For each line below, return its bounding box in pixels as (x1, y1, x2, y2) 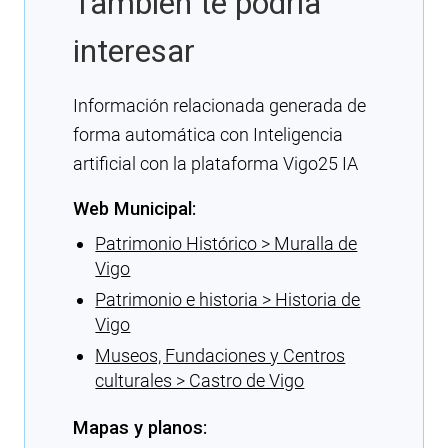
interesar (73, 31, 195, 70)
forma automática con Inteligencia (73, 123, 343, 145)
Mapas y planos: (73, 416, 207, 438)
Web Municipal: (73, 197, 196, 219)
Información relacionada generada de (73, 94, 366, 116)
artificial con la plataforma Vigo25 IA (73, 152, 358, 174)
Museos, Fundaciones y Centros (95, 345, 346, 367)
